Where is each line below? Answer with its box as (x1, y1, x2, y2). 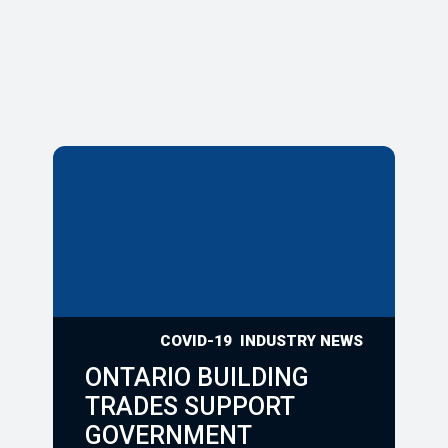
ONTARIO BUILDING (85, 363, 310, 393)
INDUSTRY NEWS (239, 332, 363, 351)
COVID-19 (160, 332, 232, 351)
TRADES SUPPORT (85, 392, 295, 422)
